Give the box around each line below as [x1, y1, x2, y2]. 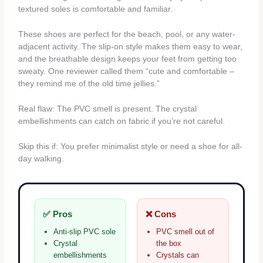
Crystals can [156, 250, 199, 259]
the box [156, 238, 181, 248]
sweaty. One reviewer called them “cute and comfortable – [18, 67, 235, 76]
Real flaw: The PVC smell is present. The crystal [18, 104, 197, 113]
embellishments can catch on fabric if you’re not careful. [18, 116, 225, 126]
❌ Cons [146, 208, 176, 219]
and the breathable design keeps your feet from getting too [18, 55, 237, 64]
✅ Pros [43, 208, 73, 219]
